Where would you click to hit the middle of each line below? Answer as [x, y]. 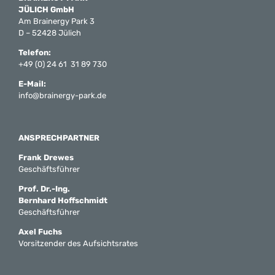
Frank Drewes [46, 158]
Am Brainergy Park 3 [56, 21]
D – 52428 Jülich [50, 33]
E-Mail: [32, 84]
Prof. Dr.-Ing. [44, 189]
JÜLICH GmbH [46, 10]
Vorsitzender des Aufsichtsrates [78, 244]
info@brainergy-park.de [62, 96]
